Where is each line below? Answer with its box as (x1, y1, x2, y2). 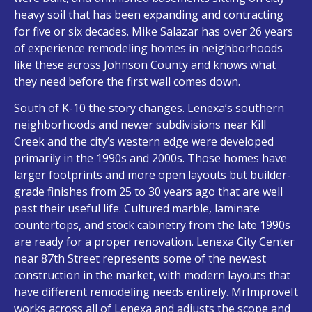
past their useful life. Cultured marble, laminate (14, 201, 260, 217)
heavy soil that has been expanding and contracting (14, 6, 283, 22)
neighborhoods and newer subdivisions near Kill (14, 117, 266, 133)
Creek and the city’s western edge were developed (14, 134, 274, 150)
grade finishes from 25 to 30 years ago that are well (14, 184, 283, 200)
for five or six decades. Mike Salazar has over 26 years (14, 23, 293, 39)
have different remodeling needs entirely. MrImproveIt (14, 284, 298, 300)
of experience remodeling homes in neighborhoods (14, 40, 283, 56)
